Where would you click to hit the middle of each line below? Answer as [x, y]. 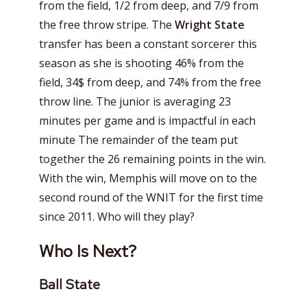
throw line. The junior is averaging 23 [135, 102]
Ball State [70, 285]
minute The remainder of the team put [138, 140]
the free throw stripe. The [107, 25]
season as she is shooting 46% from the [142, 63]
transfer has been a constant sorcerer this [148, 44]
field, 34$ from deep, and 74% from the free [150, 83]
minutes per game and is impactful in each [147, 121]
